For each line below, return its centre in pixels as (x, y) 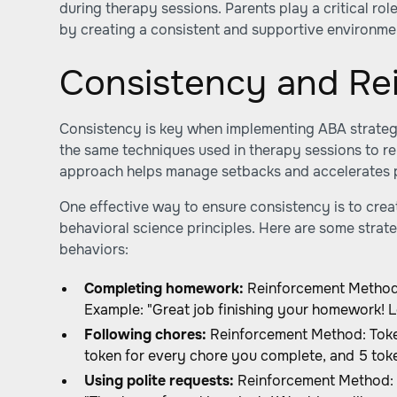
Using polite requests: (160, 381)
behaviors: (94, 249)
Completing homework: (164, 288)
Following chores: (146, 335)
